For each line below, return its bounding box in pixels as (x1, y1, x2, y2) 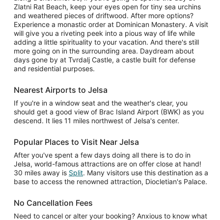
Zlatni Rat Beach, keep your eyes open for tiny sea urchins (14, 2, 201, 11)
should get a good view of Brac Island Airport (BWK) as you (14, 108, 204, 116)
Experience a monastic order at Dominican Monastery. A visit (14, 20, 208, 28)
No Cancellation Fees (14, 198, 93, 208)
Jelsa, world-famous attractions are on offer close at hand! (14, 160, 201, 168)
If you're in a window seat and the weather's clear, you (14, 99, 188, 107)
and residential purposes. (14, 64, 95, 73)
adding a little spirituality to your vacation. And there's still (14, 38, 199, 46)
